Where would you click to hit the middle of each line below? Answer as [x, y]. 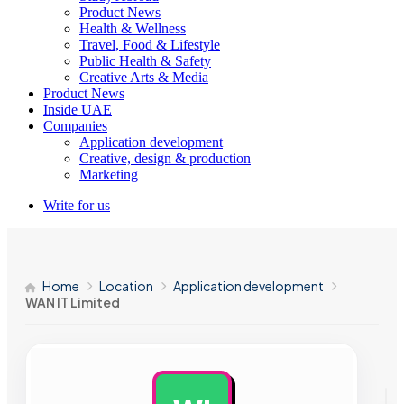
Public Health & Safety [145, 61]
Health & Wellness [133, 28]
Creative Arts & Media [144, 77]
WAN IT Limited [73, 302]
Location [126, 286]
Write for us [77, 205]
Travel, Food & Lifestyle [150, 45]
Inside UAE [78, 110]
